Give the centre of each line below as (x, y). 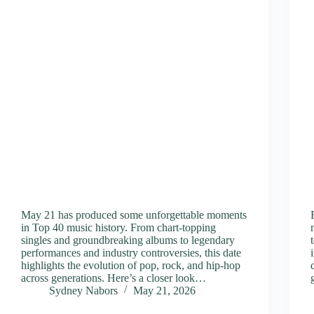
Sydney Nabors (83, 290)
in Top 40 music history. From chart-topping (118, 227)
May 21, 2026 (164, 290)
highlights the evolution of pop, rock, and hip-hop (131, 265)
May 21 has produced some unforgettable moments (134, 214)
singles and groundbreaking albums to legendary (128, 240)
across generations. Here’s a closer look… (114, 278)
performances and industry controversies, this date (131, 252)
